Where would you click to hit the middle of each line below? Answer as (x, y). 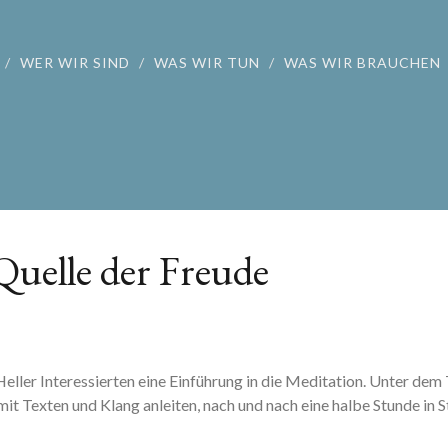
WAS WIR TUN (207, 62)
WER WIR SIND (75, 62)
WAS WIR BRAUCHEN (362, 62)
